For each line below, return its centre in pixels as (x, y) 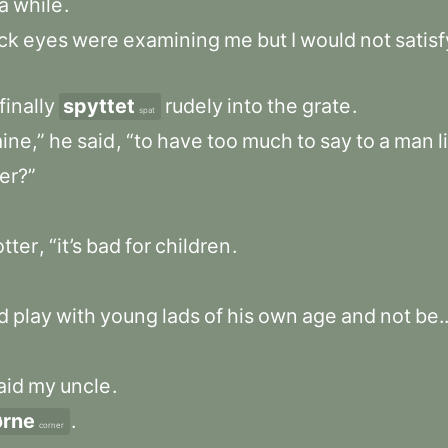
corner (51, 425)
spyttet (99, 106)
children (193, 246)
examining (171, 40)
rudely (194, 106)
